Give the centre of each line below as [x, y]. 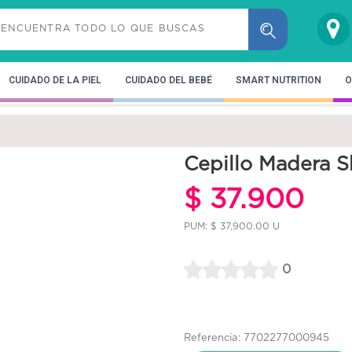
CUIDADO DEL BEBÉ [169, 80]
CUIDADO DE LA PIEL [55, 80]
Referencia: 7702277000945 [257, 338]
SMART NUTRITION [279, 80]
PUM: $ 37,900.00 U [232, 225]
